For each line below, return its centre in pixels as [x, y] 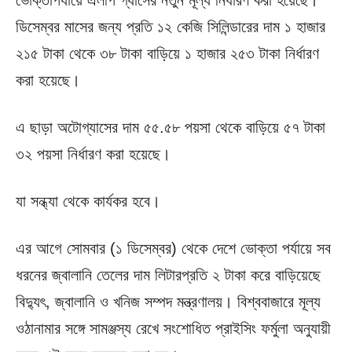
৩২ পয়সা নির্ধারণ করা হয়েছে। [93, 154]
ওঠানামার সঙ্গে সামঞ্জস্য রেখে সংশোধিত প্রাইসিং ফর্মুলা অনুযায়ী [173, 329]
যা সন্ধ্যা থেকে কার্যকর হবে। [88, 202]
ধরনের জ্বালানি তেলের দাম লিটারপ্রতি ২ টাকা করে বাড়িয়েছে [168, 275]
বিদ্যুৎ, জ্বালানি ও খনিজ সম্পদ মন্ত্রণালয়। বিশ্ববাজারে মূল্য [168, 302]
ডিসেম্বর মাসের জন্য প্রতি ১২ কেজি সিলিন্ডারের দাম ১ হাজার [170, 27]
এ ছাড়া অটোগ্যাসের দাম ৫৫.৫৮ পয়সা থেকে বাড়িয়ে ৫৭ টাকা [170, 128]
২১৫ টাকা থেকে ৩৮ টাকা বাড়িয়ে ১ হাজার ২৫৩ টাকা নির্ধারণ [167, 54]
